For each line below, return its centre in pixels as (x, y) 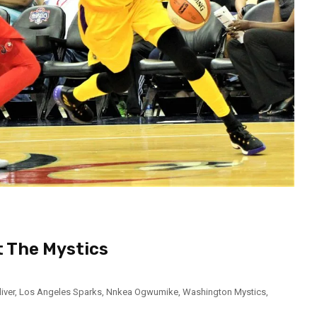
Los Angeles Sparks (60, 292)
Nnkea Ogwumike (142, 292)
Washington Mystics (224, 292)
